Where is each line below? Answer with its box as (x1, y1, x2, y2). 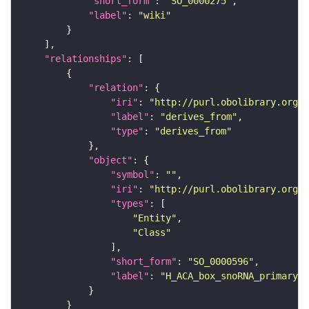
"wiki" (138, 9, 171, 21)
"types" (110, 197, 149, 209)
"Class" (132, 226, 171, 238)
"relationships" (44, 52, 127, 64)
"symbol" (110, 168, 154, 180)
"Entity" (132, 212, 177, 223)
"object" (88, 154, 132, 166)
